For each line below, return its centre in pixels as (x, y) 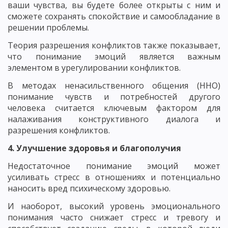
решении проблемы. (48, 27)
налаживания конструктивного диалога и (114, 119)
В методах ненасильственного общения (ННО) (114, 85)
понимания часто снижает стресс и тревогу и (114, 217)
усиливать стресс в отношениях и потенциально (114, 177)
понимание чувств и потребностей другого (114, 96)
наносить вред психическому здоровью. (89, 188)
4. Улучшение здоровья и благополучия (94, 148)
